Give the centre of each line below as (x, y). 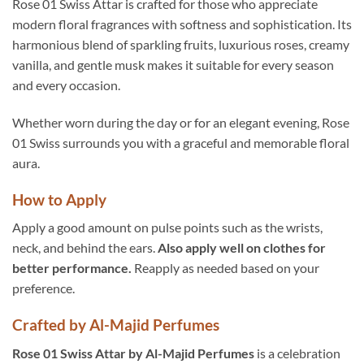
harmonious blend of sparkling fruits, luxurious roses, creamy (181, 44)
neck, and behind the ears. (85, 248)
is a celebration (297, 353)
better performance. (72, 268)
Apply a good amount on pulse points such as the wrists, (167, 227)
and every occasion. (66, 84)
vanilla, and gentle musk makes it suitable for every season (173, 64)
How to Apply (59, 199)
